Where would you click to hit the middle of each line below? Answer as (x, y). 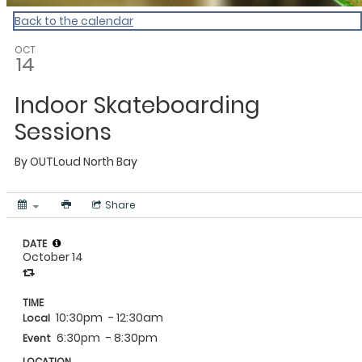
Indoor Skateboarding (137, 105)
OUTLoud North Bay (84, 162)
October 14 (53, 257)
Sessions (63, 132)
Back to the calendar (74, 21)
